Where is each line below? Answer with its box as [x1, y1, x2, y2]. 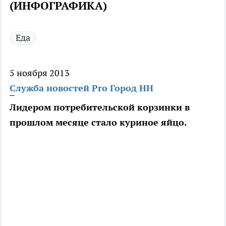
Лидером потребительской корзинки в [10, 101, 190, 114]
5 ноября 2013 [10, 67, 70, 79]
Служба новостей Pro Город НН [10, 82, 153, 94]
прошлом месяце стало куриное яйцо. [10, 117, 187, 129]
